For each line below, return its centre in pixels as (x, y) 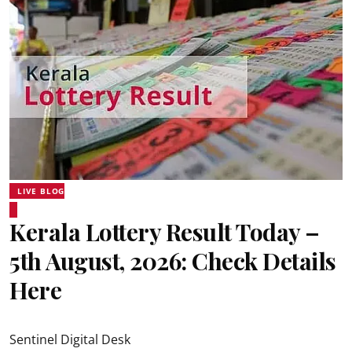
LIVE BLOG (41, 191)
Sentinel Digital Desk (70, 339)
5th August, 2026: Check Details (173, 261)
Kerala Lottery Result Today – (165, 232)
